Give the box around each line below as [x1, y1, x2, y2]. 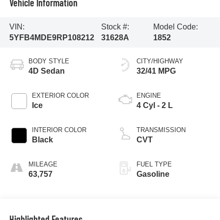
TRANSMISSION [137, 126, 186, 134]
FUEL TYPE [137, 160, 172, 168]
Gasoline [137, 169, 169, 178]
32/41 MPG [137, 66, 176, 75]
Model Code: [153, 22, 198, 31]
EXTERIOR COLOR [31, 91, 89, 99]
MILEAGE [28, 160, 57, 168]
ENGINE [137, 91, 161, 99]
